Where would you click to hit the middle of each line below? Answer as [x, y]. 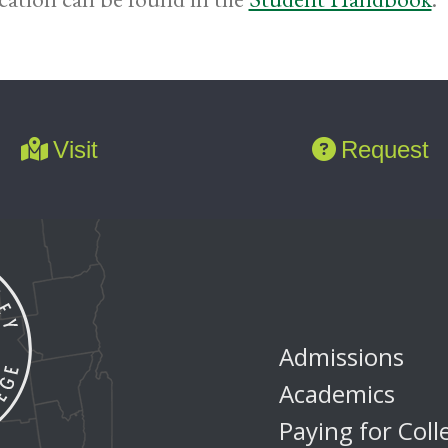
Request [384, 149]
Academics [337, 393]
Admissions [341, 356]
